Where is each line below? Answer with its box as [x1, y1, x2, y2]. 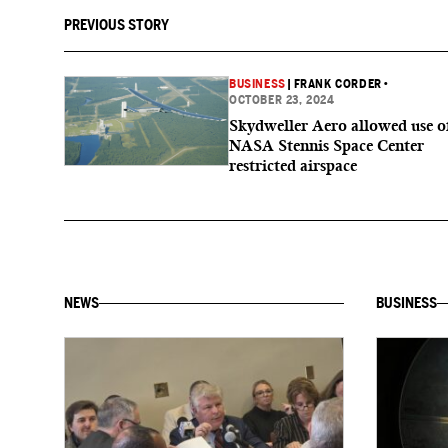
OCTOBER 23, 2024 [229, 93, 335, 107]
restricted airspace [229, 156, 357, 175]
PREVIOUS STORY [64, 17, 169, 33]
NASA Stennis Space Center [229, 136, 424, 155]
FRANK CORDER [293, 77, 382, 91]
